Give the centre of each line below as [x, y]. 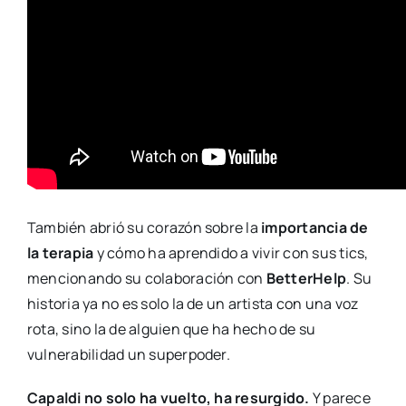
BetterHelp [306, 278]
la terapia [60, 252]
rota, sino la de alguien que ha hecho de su [171, 329]
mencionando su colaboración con [146, 278]
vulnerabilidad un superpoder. [128, 354]
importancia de [315, 227]
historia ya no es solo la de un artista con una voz [193, 303]
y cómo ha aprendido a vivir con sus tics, [231, 252]
